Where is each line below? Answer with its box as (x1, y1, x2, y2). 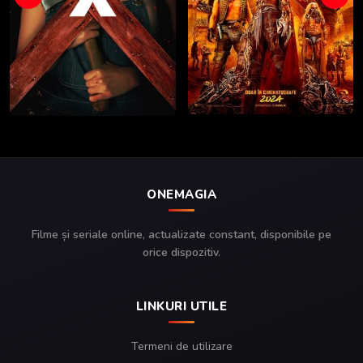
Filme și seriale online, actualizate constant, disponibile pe (32, 227, 331, 243)
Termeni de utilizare (130, 339, 233, 355)
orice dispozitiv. (143, 245, 220, 261)
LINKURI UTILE (135, 298, 228, 315)
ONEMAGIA (147, 186, 216, 203)
